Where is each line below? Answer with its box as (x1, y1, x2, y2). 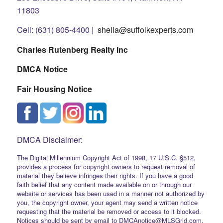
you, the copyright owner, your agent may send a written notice (16, 197, 198, 207)
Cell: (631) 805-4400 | (16, 24, 98, 36)
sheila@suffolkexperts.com (97, 24, 193, 36)
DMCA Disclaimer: (16, 134, 83, 146)
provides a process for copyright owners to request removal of (16, 161, 195, 171)
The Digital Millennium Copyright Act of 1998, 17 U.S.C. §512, (16, 152, 196, 162)
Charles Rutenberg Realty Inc (16, 43, 128, 55)
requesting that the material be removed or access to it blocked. (16, 206, 201, 216)
